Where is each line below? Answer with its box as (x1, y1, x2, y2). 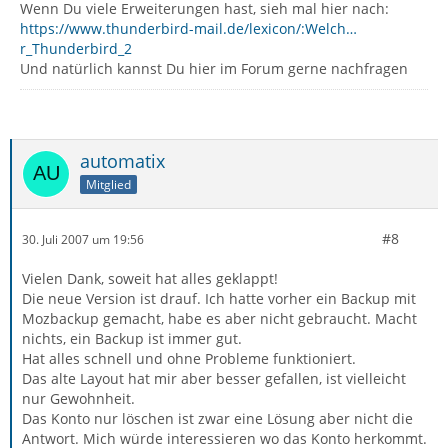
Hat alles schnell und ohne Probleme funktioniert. (22, 349, 356, 368)
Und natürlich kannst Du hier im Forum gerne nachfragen (20, 59, 408, 78)
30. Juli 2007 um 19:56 (22, 230, 144, 248)
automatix (80, 149, 165, 173)
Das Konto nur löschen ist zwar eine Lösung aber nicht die (22, 409, 413, 428)
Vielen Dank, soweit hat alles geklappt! (22, 269, 278, 288)
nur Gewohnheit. (22, 389, 135, 408)
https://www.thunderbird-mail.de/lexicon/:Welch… (20, 19, 357, 38)
